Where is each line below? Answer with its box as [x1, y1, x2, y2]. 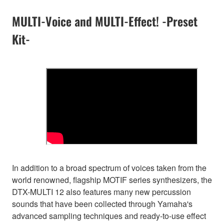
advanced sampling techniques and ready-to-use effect [12, 210, 206, 222]
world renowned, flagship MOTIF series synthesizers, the [12, 174, 212, 186]
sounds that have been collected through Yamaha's [12, 198, 192, 210]
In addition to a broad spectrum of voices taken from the [12, 162, 206, 174]
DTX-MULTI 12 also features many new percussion [12, 186, 191, 198]
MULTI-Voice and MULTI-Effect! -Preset [12, 12, 197, 30]
